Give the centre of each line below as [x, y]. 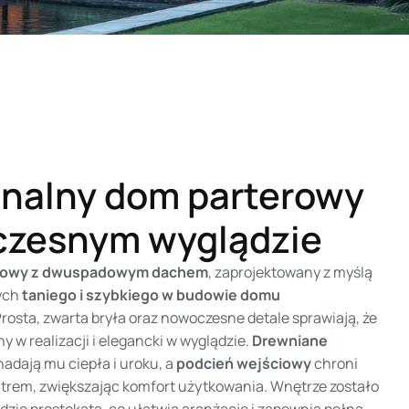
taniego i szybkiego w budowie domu [152, 294]
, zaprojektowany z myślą [291, 272]
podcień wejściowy [244, 363]
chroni [335, 363]
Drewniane [290, 340]
